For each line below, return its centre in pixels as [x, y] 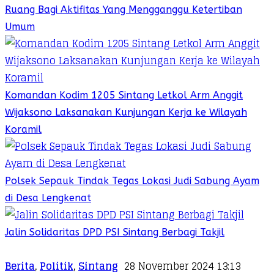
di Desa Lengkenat [48, 198]
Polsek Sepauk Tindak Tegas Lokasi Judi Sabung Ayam [132, 180]
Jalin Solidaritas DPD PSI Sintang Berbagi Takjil [115, 232]
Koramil [23, 129]
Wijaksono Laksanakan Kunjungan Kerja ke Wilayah [126, 112]
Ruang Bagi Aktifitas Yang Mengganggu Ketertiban [124, 9]
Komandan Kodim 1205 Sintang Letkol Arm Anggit [124, 95]
